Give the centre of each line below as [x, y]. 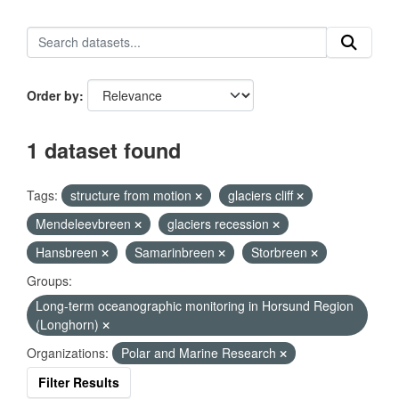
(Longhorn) [69, 324]
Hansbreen [69, 252]
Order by [53, 95]
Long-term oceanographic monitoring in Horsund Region [195, 305]
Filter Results [79, 382]
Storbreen [281, 252]
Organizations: [68, 353]
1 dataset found [104, 150]
